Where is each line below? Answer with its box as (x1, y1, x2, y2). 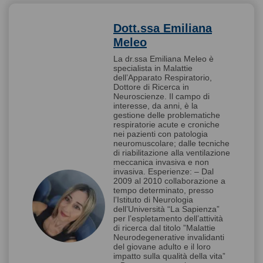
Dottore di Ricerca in (113, 82, 189, 92)
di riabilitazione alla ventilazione (113, 148, 230, 158)
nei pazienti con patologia (113, 129, 208, 139)
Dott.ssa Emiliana (113, 22, 212, 35)
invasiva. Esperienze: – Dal (113, 167, 214, 177)
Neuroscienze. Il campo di (113, 92, 210, 102)
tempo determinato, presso (113, 186, 214, 195)
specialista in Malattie (113, 63, 193, 73)
